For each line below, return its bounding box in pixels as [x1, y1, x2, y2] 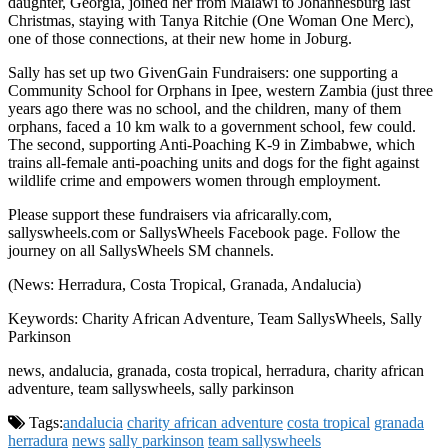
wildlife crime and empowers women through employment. [8, 172, 381, 190]
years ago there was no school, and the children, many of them [8, 100, 401, 118]
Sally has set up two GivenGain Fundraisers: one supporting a [8, 64, 398, 82]
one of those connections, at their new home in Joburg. [8, 30, 352, 48]
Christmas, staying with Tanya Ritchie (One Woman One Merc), [8, 12, 414, 30]
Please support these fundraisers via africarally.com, [8, 206, 332, 224]
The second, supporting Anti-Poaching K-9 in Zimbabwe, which [8, 136, 415, 154]
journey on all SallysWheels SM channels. [8, 242, 274, 260]
